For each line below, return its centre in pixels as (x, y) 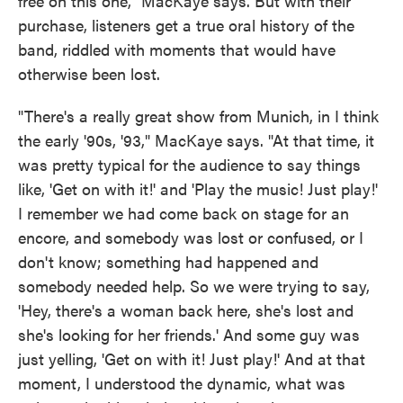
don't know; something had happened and (168, 262)
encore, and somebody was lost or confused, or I (191, 237)
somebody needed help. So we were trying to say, (194, 286)
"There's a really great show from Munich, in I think (198, 116)
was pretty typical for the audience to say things (189, 165)
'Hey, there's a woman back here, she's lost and (186, 310)
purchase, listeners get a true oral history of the (186, 25)
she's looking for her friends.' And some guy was (189, 335)
